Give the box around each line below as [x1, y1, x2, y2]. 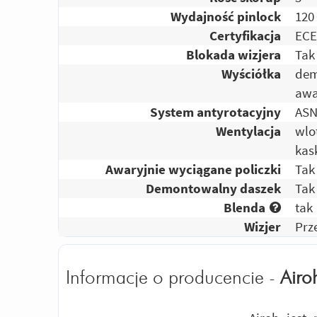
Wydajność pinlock [171, 8, 282, 25]
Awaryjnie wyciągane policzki [105, 161, 282, 178]
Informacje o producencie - [66, 269, 280, 288]
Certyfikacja [209, 27, 282, 45]
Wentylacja [216, 122, 282, 140]
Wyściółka [221, 65, 282, 83]
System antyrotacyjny [150, 103, 282, 121]
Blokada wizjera [186, 46, 282, 64]
